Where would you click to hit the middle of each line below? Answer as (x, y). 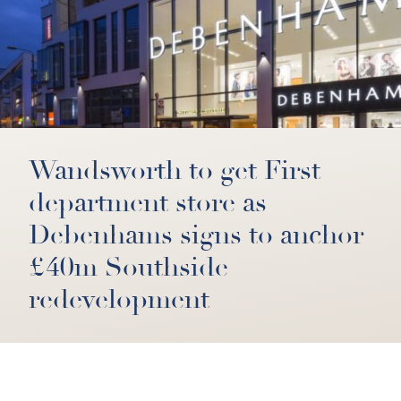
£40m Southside (128, 267)
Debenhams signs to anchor (196, 235)
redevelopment (119, 299)
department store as (148, 203)
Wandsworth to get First (175, 171)
